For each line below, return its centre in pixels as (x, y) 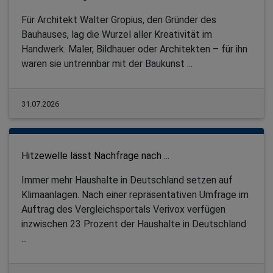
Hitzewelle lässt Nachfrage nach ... (95, 156)
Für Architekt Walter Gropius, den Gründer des (119, 20)
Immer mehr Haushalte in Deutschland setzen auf (127, 180)
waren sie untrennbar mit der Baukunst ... (107, 64)
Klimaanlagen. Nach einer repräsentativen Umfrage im (135, 195)
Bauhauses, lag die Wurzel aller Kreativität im (117, 35)
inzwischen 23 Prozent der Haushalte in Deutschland (134, 224)
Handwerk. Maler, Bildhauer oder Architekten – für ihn (134, 49)
